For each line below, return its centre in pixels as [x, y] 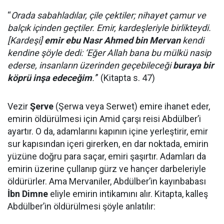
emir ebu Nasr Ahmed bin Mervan [112, 40]
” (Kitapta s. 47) [125, 78]
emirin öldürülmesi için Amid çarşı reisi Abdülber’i [104, 119]
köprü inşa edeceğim [50, 78]
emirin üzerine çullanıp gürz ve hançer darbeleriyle [107, 169]
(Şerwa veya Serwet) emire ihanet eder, [132, 106]
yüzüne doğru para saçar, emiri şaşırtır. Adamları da [107, 156]
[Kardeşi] [26, 40]
